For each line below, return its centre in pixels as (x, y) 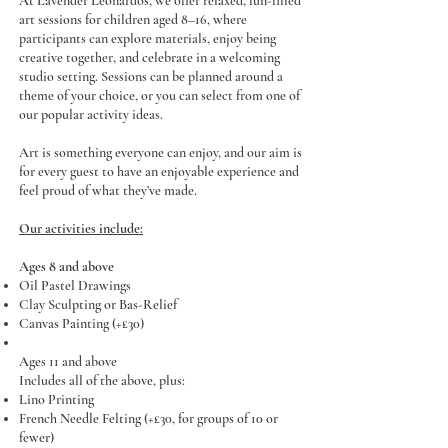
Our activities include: (81, 228)
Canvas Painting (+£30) (81, 323)
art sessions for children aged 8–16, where (133, 19)
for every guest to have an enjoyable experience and (159, 171)
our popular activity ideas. (91, 114)
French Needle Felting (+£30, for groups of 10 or (148, 418)
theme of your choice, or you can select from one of (159, 95)
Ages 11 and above (68, 361)
